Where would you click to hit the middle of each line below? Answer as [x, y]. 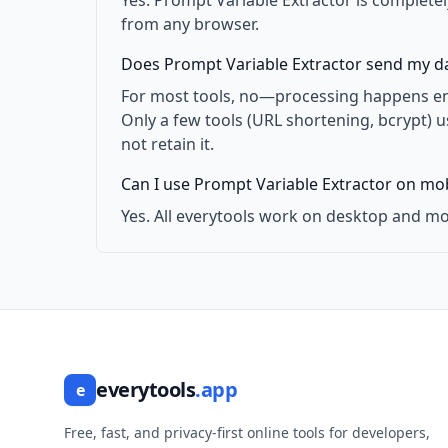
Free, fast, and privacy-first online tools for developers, [247, 433]
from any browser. [190, 24]
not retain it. [167, 144]
